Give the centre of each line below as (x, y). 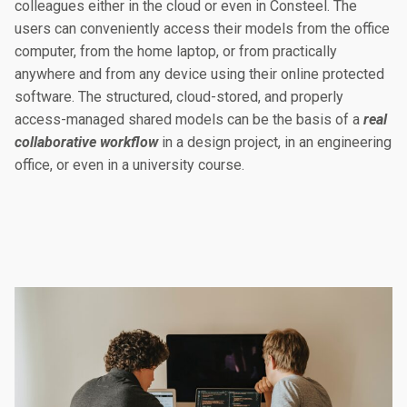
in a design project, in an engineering (275, 142)
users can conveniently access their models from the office (202, 29)
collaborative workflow (86, 142)
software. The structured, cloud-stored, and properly (179, 97)
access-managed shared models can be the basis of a (189, 119)
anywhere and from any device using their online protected (199, 74)
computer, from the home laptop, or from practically (176, 51)
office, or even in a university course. (129, 165)
